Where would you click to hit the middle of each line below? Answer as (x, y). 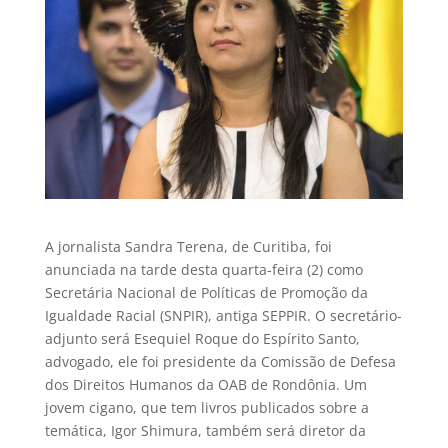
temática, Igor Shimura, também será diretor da (205, 430)
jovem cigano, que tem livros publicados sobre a (206, 407)
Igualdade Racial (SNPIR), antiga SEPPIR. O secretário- (223, 315)
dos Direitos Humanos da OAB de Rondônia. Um (205, 384)
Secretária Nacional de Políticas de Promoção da (206, 292)
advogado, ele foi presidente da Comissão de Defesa (220, 361)
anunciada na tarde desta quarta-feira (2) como (203, 269)
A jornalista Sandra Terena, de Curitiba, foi (188, 246)
